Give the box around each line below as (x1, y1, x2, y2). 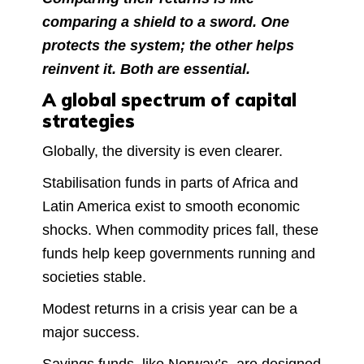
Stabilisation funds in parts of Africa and (42, 174, 298, 191)
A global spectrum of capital (42, 88, 297, 111)
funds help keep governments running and (42, 245, 315, 262)
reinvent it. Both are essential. (42, 60, 250, 77)
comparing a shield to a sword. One (42, 13, 289, 30)
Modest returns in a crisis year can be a (42, 300, 297, 317)
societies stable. (42, 268, 150, 285)
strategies (42, 109, 135, 132)
